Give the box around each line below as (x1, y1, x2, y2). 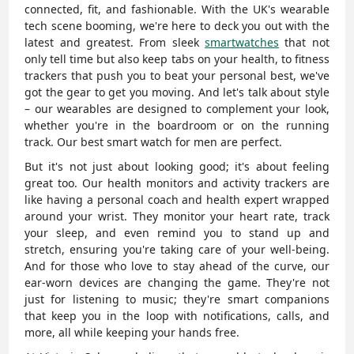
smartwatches (205, 35, 280, 51)
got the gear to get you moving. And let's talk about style (24, 85, 330, 100)
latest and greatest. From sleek (24, 35, 205, 51)
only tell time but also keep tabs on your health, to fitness (24, 51, 330, 67)
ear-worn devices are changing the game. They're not (24, 275, 330, 291)
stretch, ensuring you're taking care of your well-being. (24, 242, 330, 258)
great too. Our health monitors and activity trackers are (24, 175, 330, 191)
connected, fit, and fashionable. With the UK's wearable (24, 2, 330, 17)
